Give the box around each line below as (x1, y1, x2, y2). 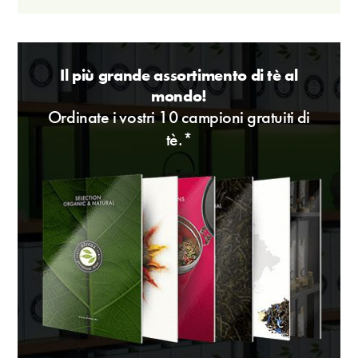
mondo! (151, 86, 207, 107)
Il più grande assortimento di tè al (60, 65, 298, 86)
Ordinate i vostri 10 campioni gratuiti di (47, 106, 311, 129)
